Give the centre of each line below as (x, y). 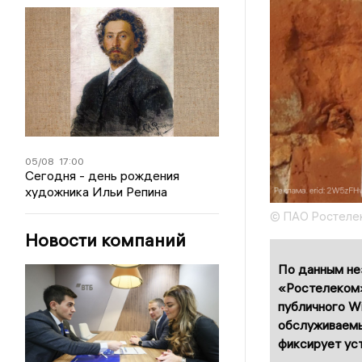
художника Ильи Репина (97, 191)
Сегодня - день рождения (103, 175)
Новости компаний (106, 240)
